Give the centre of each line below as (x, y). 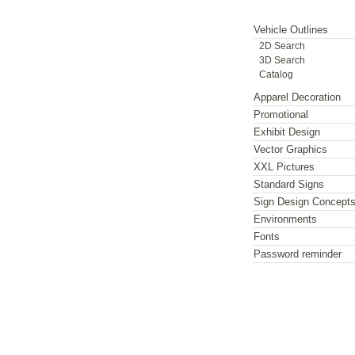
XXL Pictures (284, 167)
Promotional (281, 115)
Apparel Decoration (298, 97)
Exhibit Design (287, 132)
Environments (286, 219)
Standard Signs (289, 185)
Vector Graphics (291, 150)
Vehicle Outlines (291, 30)
